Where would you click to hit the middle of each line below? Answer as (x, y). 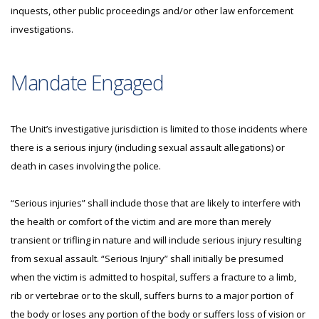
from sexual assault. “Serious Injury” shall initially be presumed (147, 258)
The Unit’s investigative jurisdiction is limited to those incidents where (159, 129)
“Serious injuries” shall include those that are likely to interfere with (156, 203)
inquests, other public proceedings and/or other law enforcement (152, 11)
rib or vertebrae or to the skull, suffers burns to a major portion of (152, 296)
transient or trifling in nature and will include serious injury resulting (156, 240)
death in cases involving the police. (86, 166)
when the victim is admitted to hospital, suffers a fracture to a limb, (153, 277)
